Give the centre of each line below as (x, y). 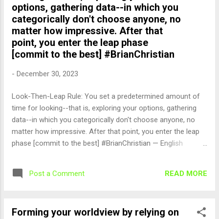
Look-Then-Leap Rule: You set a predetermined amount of (106, 96)
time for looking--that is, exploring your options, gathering (104, 108)
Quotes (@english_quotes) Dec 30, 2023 (77, 155)
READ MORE (186, 173)
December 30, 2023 (47, 74)
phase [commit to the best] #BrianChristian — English (97, 143)
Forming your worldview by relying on (95, 212)
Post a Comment (57, 174)
